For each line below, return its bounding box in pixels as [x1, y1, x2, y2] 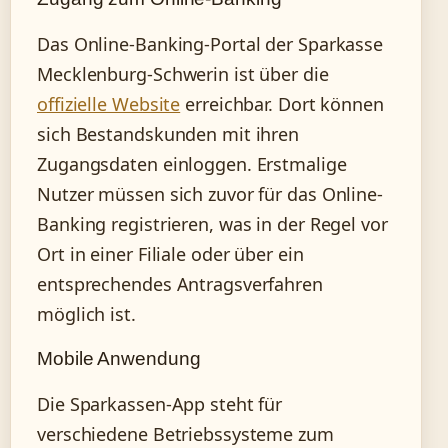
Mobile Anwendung [37, 348, 201, 370]
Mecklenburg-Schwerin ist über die [37, 62, 329, 87]
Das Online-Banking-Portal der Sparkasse [37, 32, 384, 57]
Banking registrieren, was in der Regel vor [37, 212, 388, 237]
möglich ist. [37, 302, 136, 327]
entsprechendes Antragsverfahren [37, 272, 323, 297]
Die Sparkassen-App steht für [37, 392, 283, 417]
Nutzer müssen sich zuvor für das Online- [37, 182, 383, 207]
